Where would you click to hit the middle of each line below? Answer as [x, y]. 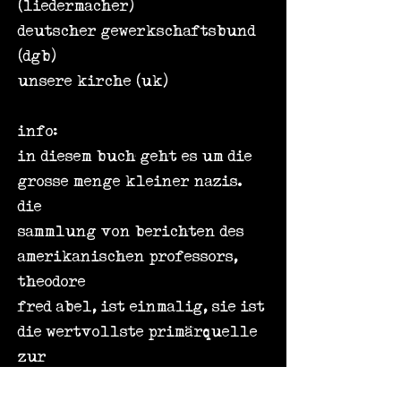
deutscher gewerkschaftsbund [137, 31]
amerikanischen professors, [128, 256]
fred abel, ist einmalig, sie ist [141, 307]
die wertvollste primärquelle [138, 332]
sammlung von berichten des [131, 231]
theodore [52, 282]
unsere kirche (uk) [93, 81]
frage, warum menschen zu [120, 382]
